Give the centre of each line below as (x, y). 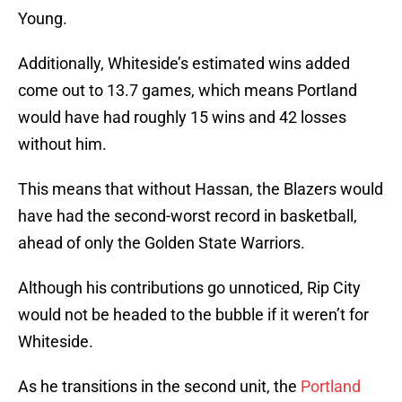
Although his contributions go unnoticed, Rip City (189, 288)
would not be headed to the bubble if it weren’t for (193, 315)
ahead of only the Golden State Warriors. (162, 243)
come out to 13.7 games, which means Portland (188, 91)
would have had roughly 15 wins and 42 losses (182, 118)
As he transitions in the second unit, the (159, 387)
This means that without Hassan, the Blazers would (201, 189)
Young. (43, 19)
